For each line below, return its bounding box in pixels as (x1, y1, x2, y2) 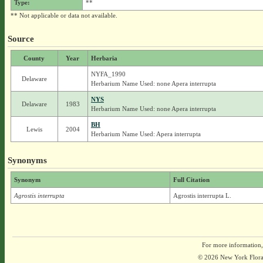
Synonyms (7, 155, 47, 165)
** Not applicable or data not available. (10, 12, 117, 19)
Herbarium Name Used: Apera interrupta (90, 130, 201, 137)
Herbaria (90, 55, 117, 62)
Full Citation (173, 176, 210, 183)
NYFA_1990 (90, 70, 126, 77)
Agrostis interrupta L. (173, 192, 231, 199)
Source (7, 33, 34, 43)
